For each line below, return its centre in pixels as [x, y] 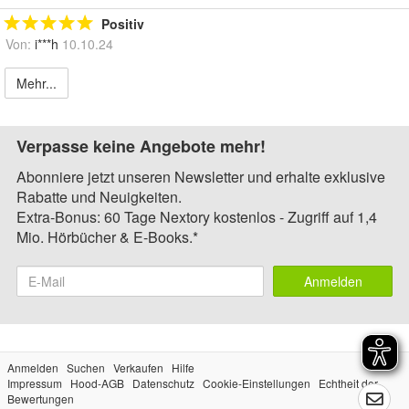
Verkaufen [138, 367]
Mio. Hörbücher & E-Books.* [107, 236]
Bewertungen [41, 398]
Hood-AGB [97, 383]
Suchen [86, 367]
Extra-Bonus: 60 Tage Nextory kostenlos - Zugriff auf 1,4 [197, 216]
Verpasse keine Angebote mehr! [141, 146]
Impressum [35, 383]
